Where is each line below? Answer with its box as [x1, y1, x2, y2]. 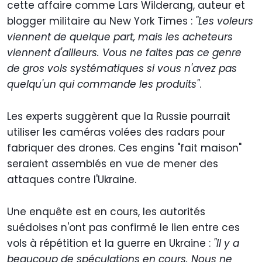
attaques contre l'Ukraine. [7, 172, 136, 187]
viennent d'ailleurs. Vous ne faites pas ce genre [7, 45, 242, 60]
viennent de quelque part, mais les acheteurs [7, 29, 233, 44]
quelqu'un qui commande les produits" [7, 77, 199, 91]
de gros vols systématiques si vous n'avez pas [7, 61, 237, 75]
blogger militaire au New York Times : [7, 13, 195, 28]
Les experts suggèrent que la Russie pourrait [7, 109, 230, 123]
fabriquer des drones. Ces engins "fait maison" [7, 140, 242, 155]
